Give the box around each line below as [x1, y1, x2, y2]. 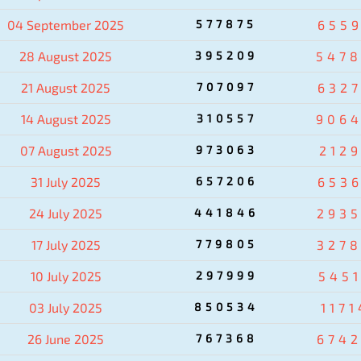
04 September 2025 [7, 16, 124, 32]
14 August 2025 [20, 110, 111, 127]
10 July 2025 [30, 268, 102, 284]
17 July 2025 [31, 236, 101, 252]
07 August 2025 [19, 142, 112, 158]
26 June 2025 [27, 330, 104, 346]
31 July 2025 [31, 173, 101, 189]
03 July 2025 [29, 299, 102, 315]
